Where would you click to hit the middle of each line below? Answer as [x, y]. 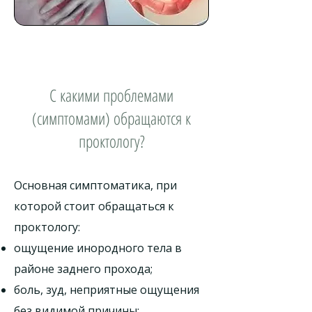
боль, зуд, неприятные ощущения [107, 290]
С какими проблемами [111, 95]
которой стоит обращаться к [94, 206]
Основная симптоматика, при [95, 185]
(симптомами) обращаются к [111, 118]
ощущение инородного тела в [98, 248]
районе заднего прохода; [83, 269]
